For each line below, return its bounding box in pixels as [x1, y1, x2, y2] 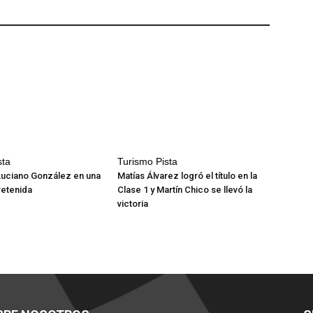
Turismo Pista [117, 156, 177, 167]
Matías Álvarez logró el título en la [117, 170, 257, 181]
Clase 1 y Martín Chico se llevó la [117, 184, 252, 195]
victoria [117, 198, 148, 209]
